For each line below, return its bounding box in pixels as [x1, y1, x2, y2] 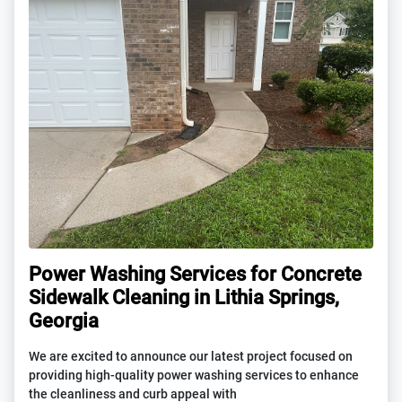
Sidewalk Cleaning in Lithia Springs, [29, 286, 339, 309]
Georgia [29, 310, 99, 332]
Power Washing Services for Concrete [29, 263, 362, 285]
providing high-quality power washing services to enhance [29, 368, 359, 383]
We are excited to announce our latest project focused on [29, 349, 353, 364]
